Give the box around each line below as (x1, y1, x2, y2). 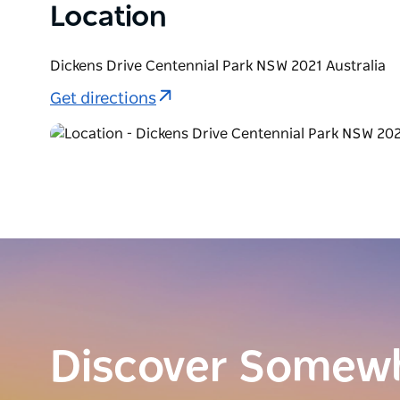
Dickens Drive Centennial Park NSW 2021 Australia (50, 58, 386, 73)
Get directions (50, 91, 156, 108)
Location (50, 2, 167, 31)
